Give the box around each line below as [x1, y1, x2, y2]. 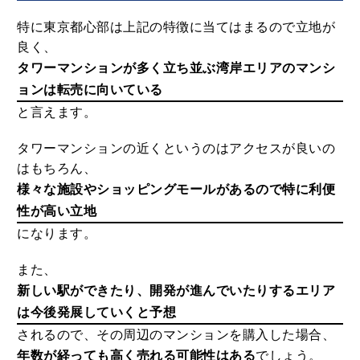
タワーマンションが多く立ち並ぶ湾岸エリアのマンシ [17, 61, 336, 76]
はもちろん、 [17, 162, 97, 176]
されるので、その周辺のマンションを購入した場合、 [17, 328, 336, 342]
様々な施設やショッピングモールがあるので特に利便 [17, 182, 336, 197]
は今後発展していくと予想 [17, 305, 177, 320]
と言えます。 [17, 105, 97, 120]
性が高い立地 [17, 204, 97, 219]
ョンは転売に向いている [17, 83, 163, 97]
